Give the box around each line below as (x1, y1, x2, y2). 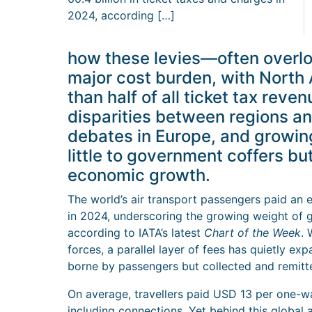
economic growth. (68, 165, 210, 186)
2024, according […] (68, 8, 175, 23)
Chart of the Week (204, 226, 301, 240)
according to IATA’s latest (68, 226, 204, 240)
